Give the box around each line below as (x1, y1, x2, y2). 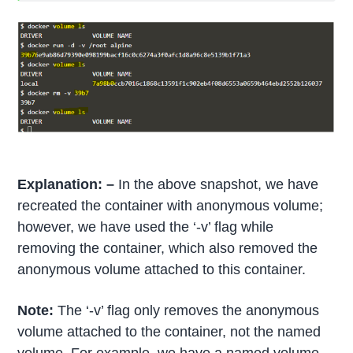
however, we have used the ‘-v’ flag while (17, 219, 274, 236)
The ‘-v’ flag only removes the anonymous (58, 303, 320, 319)
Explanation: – (17, 176, 115, 193)
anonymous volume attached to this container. (17, 262, 307, 278)
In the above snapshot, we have (114, 176, 319, 193)
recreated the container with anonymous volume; (17, 198, 324, 214)
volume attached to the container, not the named (17, 324, 321, 340)
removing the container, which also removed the (17, 240, 318, 257)
